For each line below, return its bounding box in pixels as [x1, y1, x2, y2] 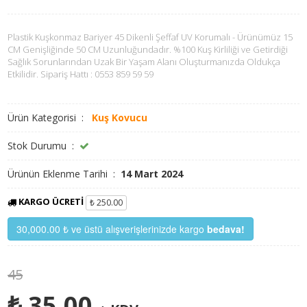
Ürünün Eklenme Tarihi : [8, 167, 119, 181]
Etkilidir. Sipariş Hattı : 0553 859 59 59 [8, 68, 154, 81]
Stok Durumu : [8, 139, 80, 153]
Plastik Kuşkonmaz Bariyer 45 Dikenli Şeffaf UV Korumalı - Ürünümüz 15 [8, 31, 293, 44]
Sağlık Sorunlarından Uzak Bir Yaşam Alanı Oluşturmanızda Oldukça [8, 56, 281, 69]
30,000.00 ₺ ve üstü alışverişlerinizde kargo [16, 222, 208, 236]
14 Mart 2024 [118, 167, 184, 181]
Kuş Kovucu [92, 111, 148, 125]
